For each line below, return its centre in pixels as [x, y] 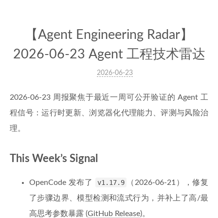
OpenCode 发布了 [62, 182]
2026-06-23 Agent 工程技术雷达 [109, 54]
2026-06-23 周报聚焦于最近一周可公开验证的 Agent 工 [109, 97]
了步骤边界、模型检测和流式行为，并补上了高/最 [119, 198]
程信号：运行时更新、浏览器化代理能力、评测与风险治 [109, 113]
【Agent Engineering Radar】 [109, 35]
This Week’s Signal [54, 159]
